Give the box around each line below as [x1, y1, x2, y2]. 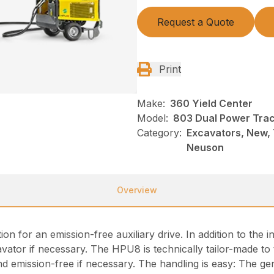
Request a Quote [157, 16, 234, 29]
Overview [117, 185, 157, 196]
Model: [137, 112, 168, 125]
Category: [137, 127, 182, 139]
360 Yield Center [170, 97, 253, 110]
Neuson [187, 141, 224, 154]
